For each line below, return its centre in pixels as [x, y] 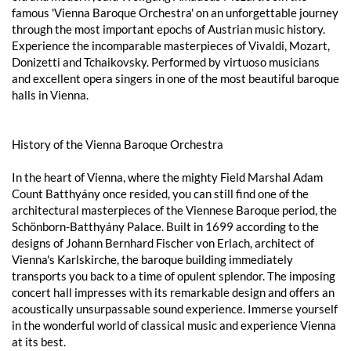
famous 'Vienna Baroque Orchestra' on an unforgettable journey [175, 12]
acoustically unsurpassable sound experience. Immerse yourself [175, 308]
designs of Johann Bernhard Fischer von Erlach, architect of [163, 242]
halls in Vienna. [50, 94]
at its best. [39, 341]
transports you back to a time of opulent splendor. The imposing [174, 275]
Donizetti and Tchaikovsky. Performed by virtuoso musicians [166, 62]
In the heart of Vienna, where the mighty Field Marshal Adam [167, 177]
